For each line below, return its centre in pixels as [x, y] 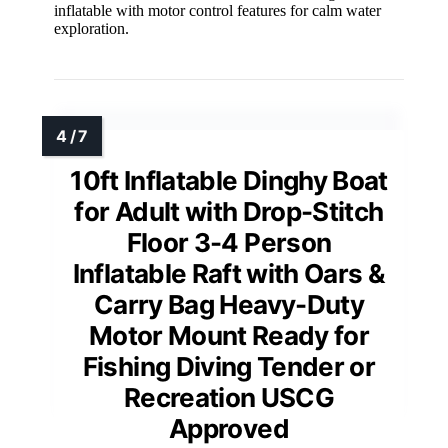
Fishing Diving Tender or [229, 367]
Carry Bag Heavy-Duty [228, 305]
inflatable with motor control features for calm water [217, 11]
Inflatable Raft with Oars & [229, 274]
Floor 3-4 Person [229, 243]
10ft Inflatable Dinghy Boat [229, 181]
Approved [229, 429]
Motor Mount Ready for [229, 336]
